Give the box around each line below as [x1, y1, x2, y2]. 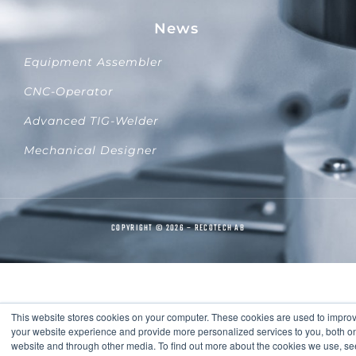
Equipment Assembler [24, 54, 163, 69]
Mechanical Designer [24, 142, 157, 157]
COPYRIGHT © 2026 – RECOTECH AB [111, 221, 245, 235]
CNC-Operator [24, 83, 114, 99]
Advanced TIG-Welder [24, 113, 159, 128]
